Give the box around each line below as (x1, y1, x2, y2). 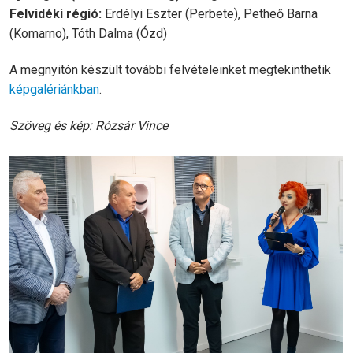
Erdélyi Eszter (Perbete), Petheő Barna (102, 6, 318, 21)
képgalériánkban (9, 82, 99, 97)
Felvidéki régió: (9, 6, 102, 21)
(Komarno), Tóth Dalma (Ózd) (9, 26, 167, 41)
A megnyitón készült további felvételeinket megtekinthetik (9, 62, 331, 77)
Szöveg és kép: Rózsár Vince (9, 118, 168, 133)
